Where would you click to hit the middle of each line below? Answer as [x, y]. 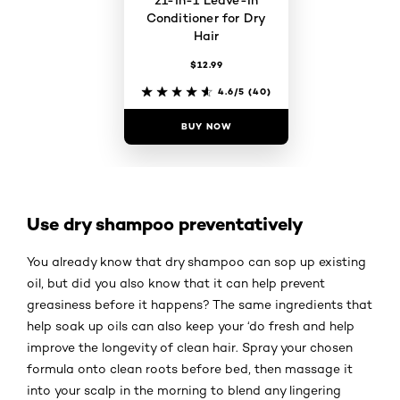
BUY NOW [206, 127]
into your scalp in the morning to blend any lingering [184, 391]
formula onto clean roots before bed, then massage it [190, 369]
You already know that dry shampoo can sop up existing [196, 262]
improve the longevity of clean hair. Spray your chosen [190, 348]
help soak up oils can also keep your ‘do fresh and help [191, 326]
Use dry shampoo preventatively [165, 224]
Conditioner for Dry [206, 18]
